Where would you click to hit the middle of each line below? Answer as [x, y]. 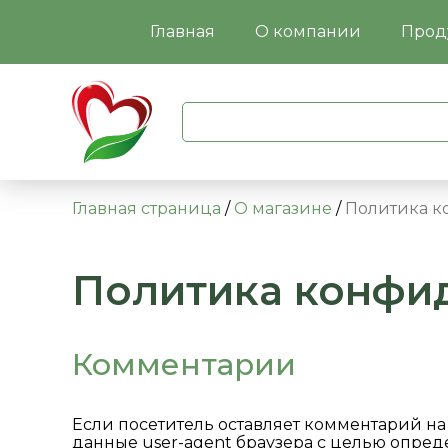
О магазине [283, 208]
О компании [307, 31]
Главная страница [146, 208]
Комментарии [184, 364]
